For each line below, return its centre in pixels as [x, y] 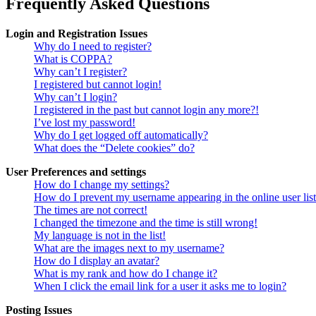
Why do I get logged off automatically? [121, 135]
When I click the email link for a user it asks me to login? [160, 286]
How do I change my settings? [102, 185]
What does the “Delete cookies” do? [114, 148]
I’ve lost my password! [85, 123]
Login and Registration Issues [77, 34]
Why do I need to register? [93, 47]
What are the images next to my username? [129, 248]
